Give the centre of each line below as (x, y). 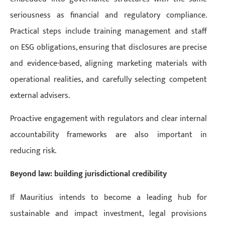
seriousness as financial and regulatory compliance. (109, 15)
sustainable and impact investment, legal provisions (109, 213)
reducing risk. (33, 151)
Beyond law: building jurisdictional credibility (88, 174)
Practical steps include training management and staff (109, 31)
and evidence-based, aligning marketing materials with (109, 63)
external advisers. (40, 95)
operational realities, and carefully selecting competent (109, 79)
